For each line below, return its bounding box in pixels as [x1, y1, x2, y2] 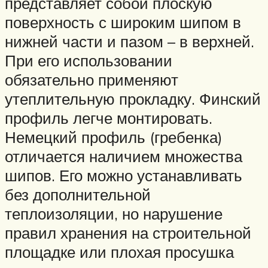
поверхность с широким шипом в [5, 13, 241, 32]
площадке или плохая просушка [5, 242, 234, 262]
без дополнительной [5, 185, 151, 205]
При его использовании [5, 51, 172, 71]
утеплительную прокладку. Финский [5, 89, 261, 109]
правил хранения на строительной [5, 223, 251, 243]
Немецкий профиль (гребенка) [5, 127, 223, 147]
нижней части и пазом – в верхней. [5, 32, 254, 51]
